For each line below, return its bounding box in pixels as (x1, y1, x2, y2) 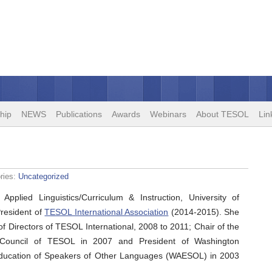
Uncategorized (18, 172, 69, 181)
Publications (56, 109, 102, 119)
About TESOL (196, 109, 249, 119)
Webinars (150, 109, 186, 119)
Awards (112, 109, 140, 119)
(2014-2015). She (168, 207, 240, 217)
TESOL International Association (44, 207, 169, 217)
